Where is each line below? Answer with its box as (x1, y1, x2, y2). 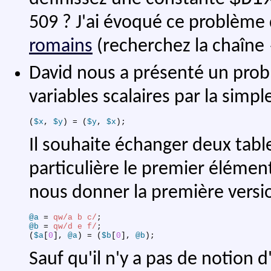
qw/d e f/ (53, 222, 97, 232)
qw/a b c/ (53, 213, 97, 223)
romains (29, 36, 93, 56)
